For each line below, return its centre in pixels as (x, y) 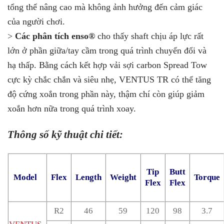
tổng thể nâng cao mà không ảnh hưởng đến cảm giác (105, 7)
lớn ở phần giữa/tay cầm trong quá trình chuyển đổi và (107, 51)
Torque (207, 177)
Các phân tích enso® (55, 36)
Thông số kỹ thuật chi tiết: (65, 134)
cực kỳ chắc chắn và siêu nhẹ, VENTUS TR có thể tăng (109, 80)
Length (88, 177)
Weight (123, 177)
